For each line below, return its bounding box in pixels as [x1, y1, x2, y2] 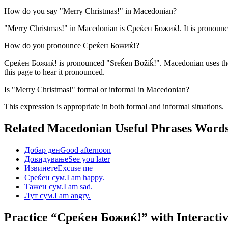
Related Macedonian [4, 121, 115, 135]
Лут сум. [24, 191, 54, 200]
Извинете [24, 163, 58, 173]
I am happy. [67, 173, 104, 182]
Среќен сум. [24, 173, 67, 182]
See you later [68, 154, 110, 163]
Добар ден [24, 145, 60, 154]
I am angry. [54, 191, 91, 200]
